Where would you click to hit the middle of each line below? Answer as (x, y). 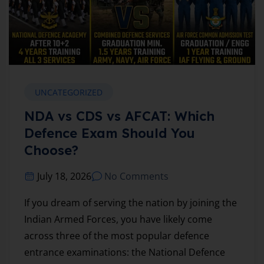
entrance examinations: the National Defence (125, 253)
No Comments (136, 176)
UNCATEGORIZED (69, 93)
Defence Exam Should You (110, 133)
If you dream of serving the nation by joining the (131, 203)
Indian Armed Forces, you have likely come (118, 220)
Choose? (51, 151)
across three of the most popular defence (117, 236)
